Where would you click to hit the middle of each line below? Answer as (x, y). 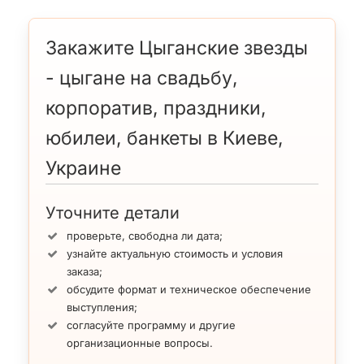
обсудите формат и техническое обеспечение (189, 289)
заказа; (84, 271)
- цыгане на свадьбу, (142, 78)
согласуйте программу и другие (151, 325)
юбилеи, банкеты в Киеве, (165, 138)
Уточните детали (113, 212)
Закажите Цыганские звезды (177, 48)
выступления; (102, 307)
